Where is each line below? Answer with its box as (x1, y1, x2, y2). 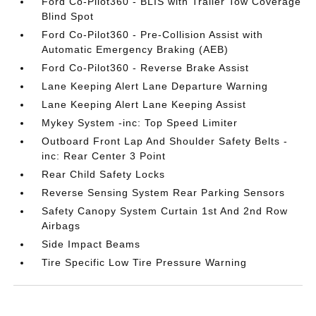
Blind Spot (42, 10, 95, 22)
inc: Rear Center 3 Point (42, 150, 166, 162)
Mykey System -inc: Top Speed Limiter (42, 116, 238, 128)
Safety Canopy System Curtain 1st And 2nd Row (42, 205, 288, 217)
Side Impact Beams (42, 238, 141, 250)
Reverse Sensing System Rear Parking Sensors (42, 186, 286, 198)
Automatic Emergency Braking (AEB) (42, 43, 229, 55)
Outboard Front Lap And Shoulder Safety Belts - (42, 135, 288, 147)
